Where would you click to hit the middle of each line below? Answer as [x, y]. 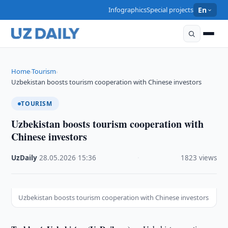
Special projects [170, 10]
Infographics [128, 10]
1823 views [198, 158]
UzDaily [24, 158]
